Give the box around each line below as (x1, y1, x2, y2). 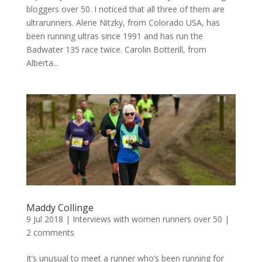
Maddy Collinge (26, 201, 94, 215)
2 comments (26, 227, 74, 239)
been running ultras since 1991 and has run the (26, 30, 203, 42)
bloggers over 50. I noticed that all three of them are (26, 4, 225, 15)
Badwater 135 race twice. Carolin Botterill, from (26, 44, 206, 56)
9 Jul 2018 (26, 213, 63, 225)
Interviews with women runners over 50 (72, 213, 222, 225)
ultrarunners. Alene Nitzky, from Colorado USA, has (26, 17, 220, 29)
